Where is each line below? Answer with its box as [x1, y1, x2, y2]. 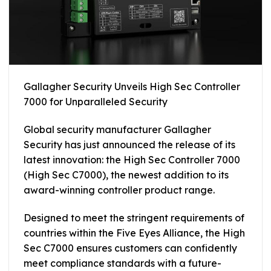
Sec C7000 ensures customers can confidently [24, 241, 237, 254]
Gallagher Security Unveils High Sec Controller [24, 80, 240, 93]
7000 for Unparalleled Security [24, 96, 168, 108]
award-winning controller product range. [24, 184, 215, 197]
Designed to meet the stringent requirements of [24, 211, 244, 224]
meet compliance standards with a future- [24, 256, 221, 269]
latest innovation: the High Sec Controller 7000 [24, 154, 240, 166]
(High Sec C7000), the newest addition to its [24, 169, 229, 181]
